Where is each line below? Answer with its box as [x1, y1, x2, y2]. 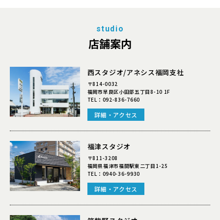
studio [96, 24, 124, 34]
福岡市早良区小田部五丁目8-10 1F [87, 88, 171, 96]
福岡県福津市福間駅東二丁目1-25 [87, 162, 168, 170]
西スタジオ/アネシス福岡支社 [87, 67, 184, 78]
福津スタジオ [87, 141, 131, 152]
